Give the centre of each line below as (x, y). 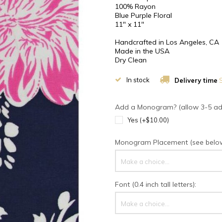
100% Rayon (135, 6)
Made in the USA (142, 51)
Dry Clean (131, 60)
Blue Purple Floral (143, 15)
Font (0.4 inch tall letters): (155, 184)
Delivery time (196, 80)
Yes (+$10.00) (148, 120)
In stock (138, 80)
